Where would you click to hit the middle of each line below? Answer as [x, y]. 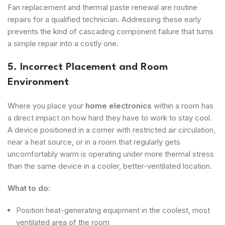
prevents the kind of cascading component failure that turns [110, 31]
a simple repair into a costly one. [63, 43]
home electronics [119, 105]
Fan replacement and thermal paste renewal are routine [102, 7]
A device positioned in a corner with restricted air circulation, [111, 130]
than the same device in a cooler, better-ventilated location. [110, 166]
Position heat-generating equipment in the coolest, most [113, 210]
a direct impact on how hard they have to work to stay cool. [110, 118]
